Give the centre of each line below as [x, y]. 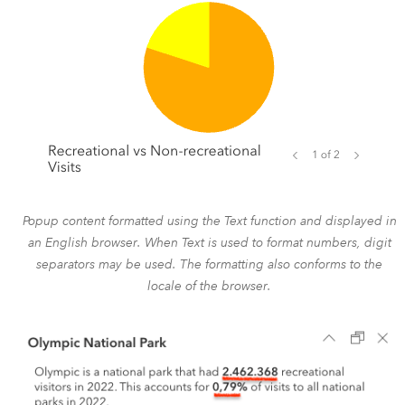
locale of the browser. [210, 285]
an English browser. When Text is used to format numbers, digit [209, 242]
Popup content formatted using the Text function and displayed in [209, 220]
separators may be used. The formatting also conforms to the [210, 264]
